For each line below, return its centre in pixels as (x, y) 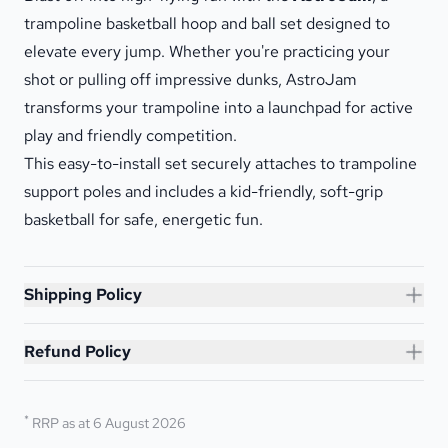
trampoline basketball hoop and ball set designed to (207, 23)
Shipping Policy (83, 294)
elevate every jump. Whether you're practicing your (207, 51)
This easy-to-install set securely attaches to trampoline (220, 163)
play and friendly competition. (130, 135)
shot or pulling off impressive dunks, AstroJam (190, 79)
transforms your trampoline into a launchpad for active (218, 107)
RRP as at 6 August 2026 (109, 422)
